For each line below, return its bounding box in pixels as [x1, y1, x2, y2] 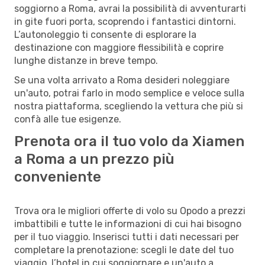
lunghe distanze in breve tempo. [14, 54, 158, 66]
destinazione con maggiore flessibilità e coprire [14, 41, 224, 53]
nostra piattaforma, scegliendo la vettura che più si [14, 100, 243, 112]
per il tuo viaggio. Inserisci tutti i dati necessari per [14, 231, 239, 243]
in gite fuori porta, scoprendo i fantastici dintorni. [14, 15, 236, 27]
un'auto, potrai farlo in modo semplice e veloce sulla [14, 87, 244, 99]
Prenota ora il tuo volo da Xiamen [14, 132, 244, 150]
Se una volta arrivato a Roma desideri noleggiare [14, 74, 230, 86]
